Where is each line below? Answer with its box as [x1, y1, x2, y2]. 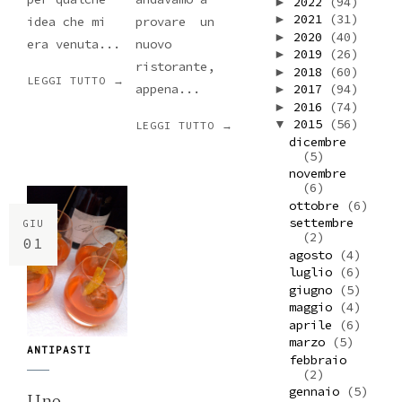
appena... [135, 81, 201, 98]
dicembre [289, 133, 347, 150]
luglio [289, 264, 340, 281]
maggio [289, 299, 340, 316]
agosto [289, 246, 340, 263]
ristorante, [135, 58, 215, 75]
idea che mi [27, 13, 106, 31]
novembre [289, 165, 347, 182]
